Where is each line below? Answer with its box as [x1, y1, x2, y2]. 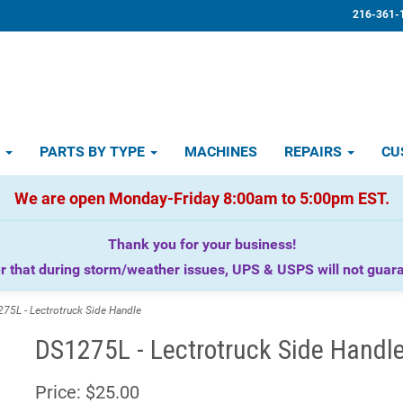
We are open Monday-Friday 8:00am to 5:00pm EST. [13, 189, 390, 208]
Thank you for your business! [107, 236, 296, 253]
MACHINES [184, 143, 257, 160]
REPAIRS [284, 143, 345, 160]
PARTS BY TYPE [40, 143, 148, 160]
